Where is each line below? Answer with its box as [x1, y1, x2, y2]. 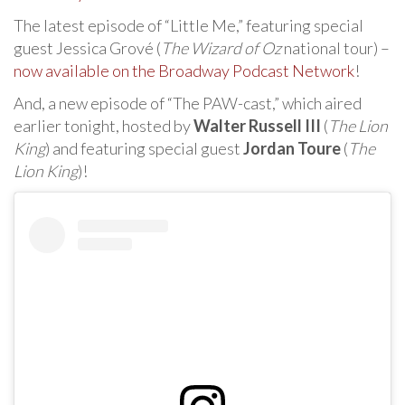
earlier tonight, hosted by [14, 116, 193, 137]
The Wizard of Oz [161, 38, 281, 59]
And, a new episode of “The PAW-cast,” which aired [14, 93, 362, 114]
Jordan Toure [243, 138, 341, 159]
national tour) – [281, 38, 390, 59]
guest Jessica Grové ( [14, 38, 161, 59]
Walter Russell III [193, 116, 321, 137]
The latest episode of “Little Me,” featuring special [14, 15, 363, 36]
